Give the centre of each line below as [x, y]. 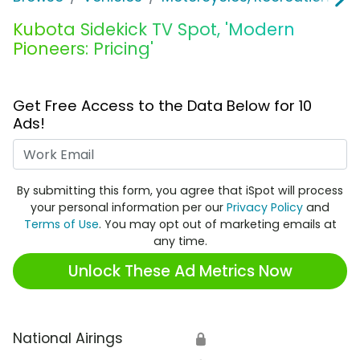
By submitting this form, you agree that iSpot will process [180, 191]
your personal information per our [129, 208]
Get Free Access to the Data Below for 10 [162, 106]
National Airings [68, 339]
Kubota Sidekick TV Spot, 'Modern [154, 30]
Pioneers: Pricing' [83, 49]
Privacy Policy [265, 208]
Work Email [217, 149]
